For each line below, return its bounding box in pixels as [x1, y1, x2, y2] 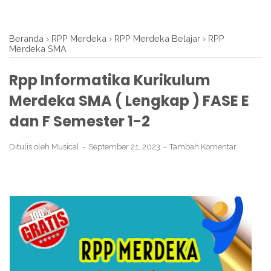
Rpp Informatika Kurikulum [9, 70, 211, 90]
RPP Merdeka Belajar [114, 33, 200, 44]
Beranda [9, 33, 44, 44]
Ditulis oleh [9, 142, 51, 151]
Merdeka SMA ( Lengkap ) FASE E [9, 91, 249, 111]
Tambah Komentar [169, 142, 237, 151]
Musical [51, 142, 79, 151]
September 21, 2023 [88, 142, 162, 151]
